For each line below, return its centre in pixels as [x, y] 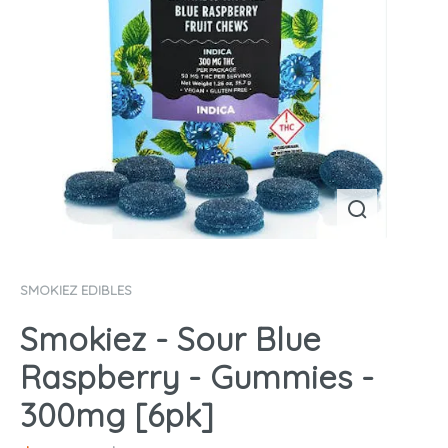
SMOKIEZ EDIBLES [76, 290]
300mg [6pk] [116, 414]
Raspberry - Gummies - [197, 376]
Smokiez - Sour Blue [170, 338]
